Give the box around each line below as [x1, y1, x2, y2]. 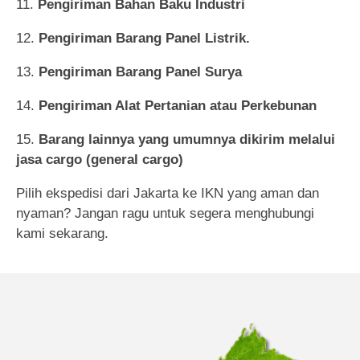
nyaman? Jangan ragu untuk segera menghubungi [16, 205, 314, 221]
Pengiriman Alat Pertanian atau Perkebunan [39, 97, 317, 113]
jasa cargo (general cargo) [16, 151, 183, 167]
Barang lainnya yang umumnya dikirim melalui [39, 131, 335, 147]
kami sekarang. [16, 225, 108, 241]
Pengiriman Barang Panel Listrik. [39, 30, 250, 46]
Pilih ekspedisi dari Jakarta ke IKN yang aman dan [16, 185, 319, 201]
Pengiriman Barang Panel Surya [39, 63, 242, 80]
